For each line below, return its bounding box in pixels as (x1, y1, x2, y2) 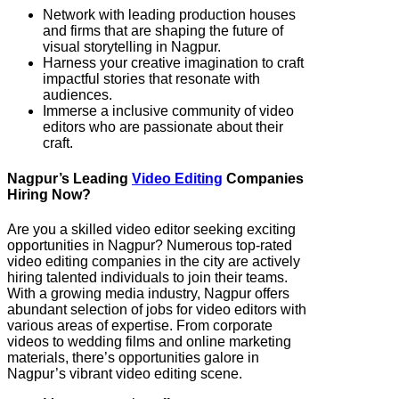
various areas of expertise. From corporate (7, 317, 273, 333)
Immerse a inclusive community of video (43, 103, 294, 119)
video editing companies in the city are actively (7, 253, 300, 269)
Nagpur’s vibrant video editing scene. (7, 365, 242, 381)
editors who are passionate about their (43, 119, 283, 135)
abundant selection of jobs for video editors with (7, 301, 306, 317)
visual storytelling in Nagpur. (43, 39, 221, 55)
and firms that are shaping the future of (43, 23, 283, 39)
